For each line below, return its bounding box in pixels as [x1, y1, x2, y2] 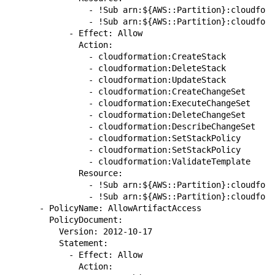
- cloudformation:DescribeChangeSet [10, 122, 255, 131]
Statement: [10, 238, 108, 248]
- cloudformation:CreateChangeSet [10, 87, 246, 96]
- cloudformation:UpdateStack [10, 75, 226, 85]
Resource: [10, 168, 123, 178]
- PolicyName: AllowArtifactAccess [10, 203, 201, 213]
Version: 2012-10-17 [10, 227, 152, 236]
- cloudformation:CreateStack [10, 52, 226, 61]
